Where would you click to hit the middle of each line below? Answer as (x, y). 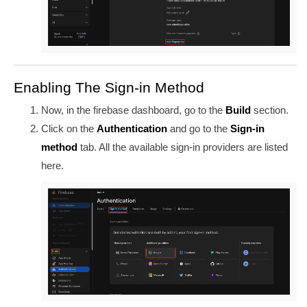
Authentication (132, 129)
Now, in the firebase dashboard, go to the (132, 110)
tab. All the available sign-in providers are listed (183, 147)
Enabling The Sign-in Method (109, 87)
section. (270, 110)
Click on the (69, 129)
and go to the (199, 129)
